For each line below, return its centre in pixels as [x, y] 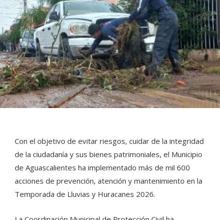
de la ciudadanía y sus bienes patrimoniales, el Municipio [109, 154]
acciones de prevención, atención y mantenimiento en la [109, 180]
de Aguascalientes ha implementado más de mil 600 [102, 167]
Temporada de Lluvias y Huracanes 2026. [85, 194]
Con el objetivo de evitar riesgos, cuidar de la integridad [109, 141]
